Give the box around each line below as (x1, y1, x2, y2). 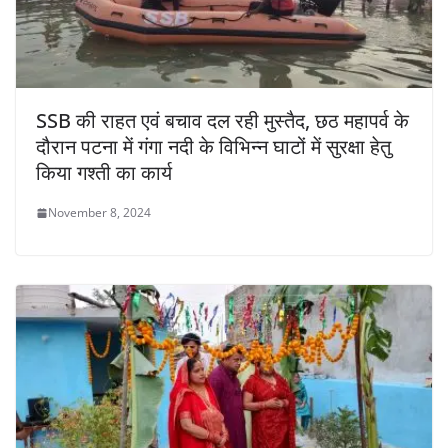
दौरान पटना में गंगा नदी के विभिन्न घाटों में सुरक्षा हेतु (36, 133, 391, 161)
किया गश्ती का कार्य (36, 159, 172, 187)
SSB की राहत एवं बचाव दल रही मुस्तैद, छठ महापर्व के (36, 107, 409, 135)
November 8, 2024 (48, 204, 151, 222)
